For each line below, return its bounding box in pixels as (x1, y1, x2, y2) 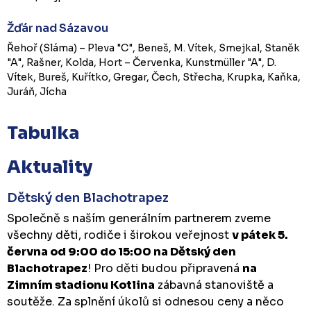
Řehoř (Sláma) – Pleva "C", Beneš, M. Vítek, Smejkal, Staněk (7, 41, 300, 54)
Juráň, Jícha (7, 85, 67, 98)
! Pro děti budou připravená (87, 260, 242, 276)
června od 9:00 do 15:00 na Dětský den (7, 244, 236, 259)
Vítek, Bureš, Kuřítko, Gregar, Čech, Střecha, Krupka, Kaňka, (7, 70, 301, 83)
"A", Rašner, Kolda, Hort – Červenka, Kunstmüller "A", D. (7, 56, 276, 69)
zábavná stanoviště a (155, 277, 274, 292)
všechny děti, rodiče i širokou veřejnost (7, 227, 232, 242)
